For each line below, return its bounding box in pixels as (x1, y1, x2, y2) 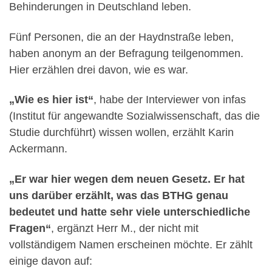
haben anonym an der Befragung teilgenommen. (9, 47, 243, 59)
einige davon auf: (9, 254, 92, 267)
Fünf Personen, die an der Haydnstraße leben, (9, 30, 234, 43)
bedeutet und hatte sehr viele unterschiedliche (9, 205, 250, 218)
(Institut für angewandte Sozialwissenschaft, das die (9, 110, 260, 123)
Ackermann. (9, 143, 67, 155)
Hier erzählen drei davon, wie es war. (9, 63, 188, 76)
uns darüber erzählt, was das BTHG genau (9, 189, 228, 202)
